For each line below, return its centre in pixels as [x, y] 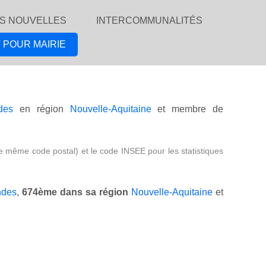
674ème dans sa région [75, 192]
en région [42, 109]
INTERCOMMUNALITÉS [149, 20]
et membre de [187, 109]
